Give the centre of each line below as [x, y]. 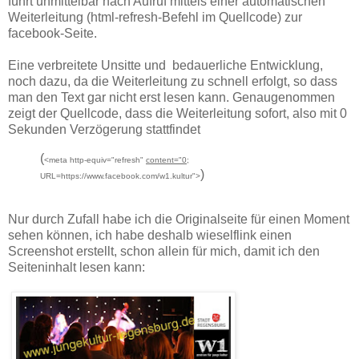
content [160, 160]
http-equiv [88, 160]
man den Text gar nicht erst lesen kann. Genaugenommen [171, 98]
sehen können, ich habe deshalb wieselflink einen [150, 236]
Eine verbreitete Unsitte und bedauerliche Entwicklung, [165, 66]
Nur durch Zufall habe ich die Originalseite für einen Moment [179, 220]
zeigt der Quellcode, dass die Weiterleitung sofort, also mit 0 [177, 114]
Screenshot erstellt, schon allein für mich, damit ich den [164, 252]
